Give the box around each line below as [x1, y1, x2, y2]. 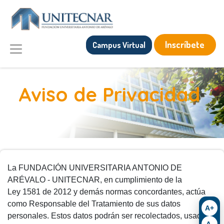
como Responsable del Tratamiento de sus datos [7, 199, 180, 208]
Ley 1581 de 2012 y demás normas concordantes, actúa [7, 187, 205, 196]
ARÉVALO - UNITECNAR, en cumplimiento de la [7, 175, 184, 184]
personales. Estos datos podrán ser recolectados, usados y [7, 211, 216, 220]
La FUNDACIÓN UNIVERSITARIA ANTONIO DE [7, 163, 182, 172]
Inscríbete [165, 39, 205, 50]
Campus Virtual [92, 39, 145, 50]
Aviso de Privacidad [18, 82, 205, 107]
